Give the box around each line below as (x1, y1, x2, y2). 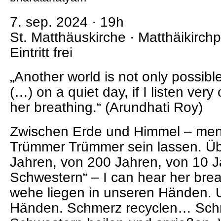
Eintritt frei (10, 45, 73, 60)
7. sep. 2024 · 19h (10, 14, 124, 30)
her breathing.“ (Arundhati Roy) (10, 100, 203, 115)
